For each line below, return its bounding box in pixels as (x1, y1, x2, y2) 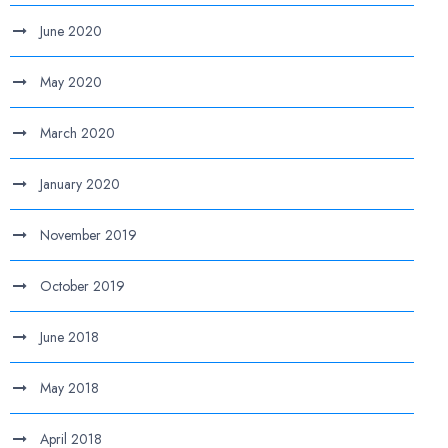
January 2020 (40, 174, 121, 194)
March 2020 (40, 123, 116, 143)
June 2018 (40, 327, 100, 347)
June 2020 (40, 21, 103, 41)
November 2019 (40, 225, 138, 245)
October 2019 (40, 276, 126, 296)
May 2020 (40, 72, 103, 92)
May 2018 (40, 378, 100, 398)
